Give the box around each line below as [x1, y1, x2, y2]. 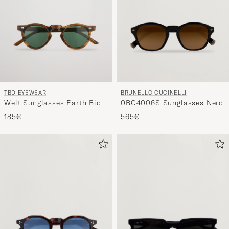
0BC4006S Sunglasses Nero [121, 98, 224, 107]
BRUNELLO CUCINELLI [121, 88, 187, 96]
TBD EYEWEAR [4, 88, 47, 96]
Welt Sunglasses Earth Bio [4, 98, 101, 107]
